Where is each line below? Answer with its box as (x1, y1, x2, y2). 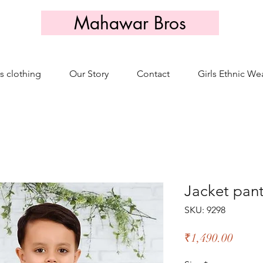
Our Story (69, 68, 109, 79)
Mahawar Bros (74, 11, 186, 35)
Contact (137, 68, 170, 79)
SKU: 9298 (184, 204, 225, 215)
